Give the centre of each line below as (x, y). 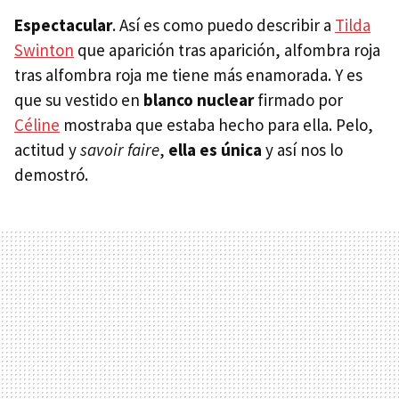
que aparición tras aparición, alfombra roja (227, 49)
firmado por (298, 99)
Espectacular (63, 24)
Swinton (44, 49)
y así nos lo (302, 149)
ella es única (215, 149)
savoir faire (120, 149)
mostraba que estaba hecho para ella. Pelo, (216, 124)
